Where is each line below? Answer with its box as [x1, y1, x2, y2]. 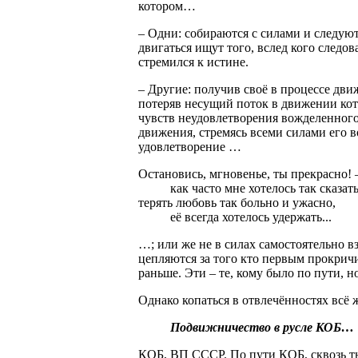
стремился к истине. [138, 54, 249, 69]
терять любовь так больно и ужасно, [138, 195, 336, 209]
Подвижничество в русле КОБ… [170, 320, 354, 334]
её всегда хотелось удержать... [138, 209, 332, 224]
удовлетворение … [138, 139, 241, 153]
